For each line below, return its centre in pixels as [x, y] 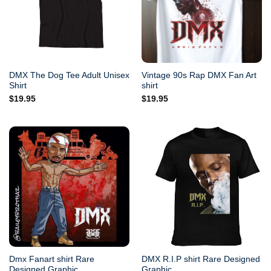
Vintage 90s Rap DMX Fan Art [199, 75]
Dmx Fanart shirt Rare [51, 260]
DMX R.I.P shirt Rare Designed [201, 260]
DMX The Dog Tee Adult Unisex [69, 75]
